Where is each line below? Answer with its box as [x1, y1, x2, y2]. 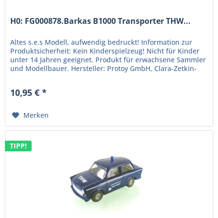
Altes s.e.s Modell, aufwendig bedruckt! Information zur [10, 37, 193, 47]
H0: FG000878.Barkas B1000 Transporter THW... [10, 15, 191, 26]
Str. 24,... [10, 72, 39, 82]
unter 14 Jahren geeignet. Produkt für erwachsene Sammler [10, 54, 206, 64]
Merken [23, 110, 49, 120]
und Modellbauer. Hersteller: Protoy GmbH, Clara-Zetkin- [10, 63, 197, 73]
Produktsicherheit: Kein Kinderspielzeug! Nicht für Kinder [10, 46, 200, 55]
